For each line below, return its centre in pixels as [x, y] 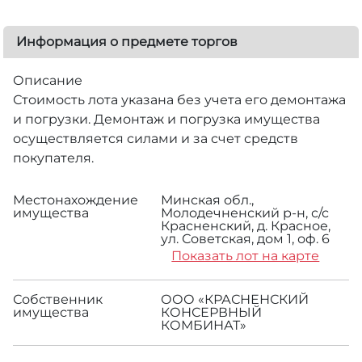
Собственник [58, 299]
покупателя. [53, 158]
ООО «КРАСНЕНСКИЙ [235, 299]
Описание [48, 80]
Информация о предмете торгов [127, 41]
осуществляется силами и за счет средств [156, 138]
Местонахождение [76, 200]
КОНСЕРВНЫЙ [212, 312]
